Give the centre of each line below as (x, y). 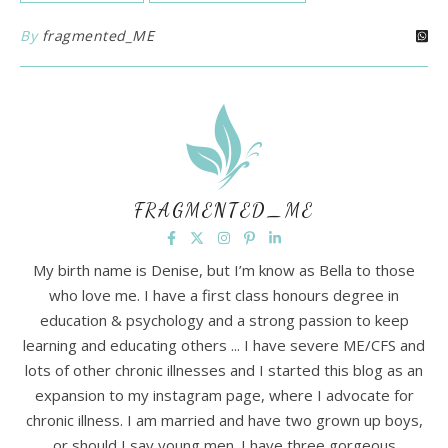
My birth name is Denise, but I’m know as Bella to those (224, 270)
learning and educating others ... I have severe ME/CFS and (224, 345)
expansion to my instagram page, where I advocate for (224, 395)
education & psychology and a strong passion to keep (224, 320)
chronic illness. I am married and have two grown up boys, (224, 420)
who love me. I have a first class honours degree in (224, 295)
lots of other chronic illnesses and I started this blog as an (224, 370)
